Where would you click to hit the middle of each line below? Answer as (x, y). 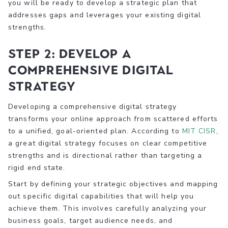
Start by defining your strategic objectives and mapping (113, 184)
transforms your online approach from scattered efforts (113, 119)
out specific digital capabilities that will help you (101, 196)
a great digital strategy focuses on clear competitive (108, 144)
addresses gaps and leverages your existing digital (105, 15)
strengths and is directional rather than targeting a (105, 156)
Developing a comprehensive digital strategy (93, 107)
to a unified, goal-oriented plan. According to (95, 131)
